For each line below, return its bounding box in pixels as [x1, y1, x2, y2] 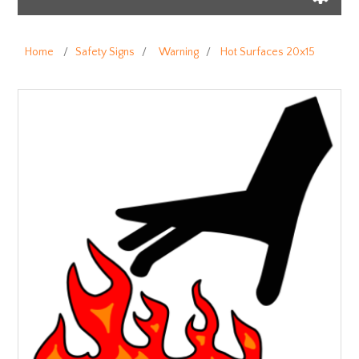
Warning [159, 46, 200, 59]
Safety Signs [75, 46, 135, 59]
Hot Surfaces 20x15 [220, 46, 316, 59]
